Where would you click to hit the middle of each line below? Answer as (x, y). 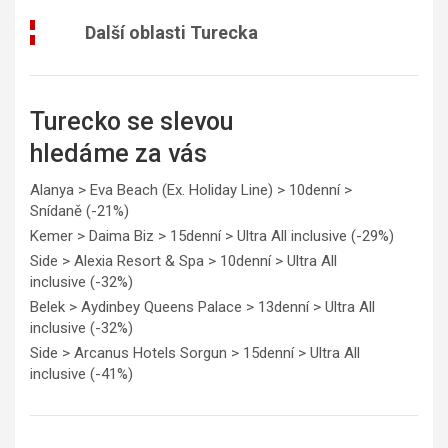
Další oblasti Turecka (171, 32)
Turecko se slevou (131, 121)
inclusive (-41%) (81, 373)
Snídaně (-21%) (79, 210)
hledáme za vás (118, 153)
